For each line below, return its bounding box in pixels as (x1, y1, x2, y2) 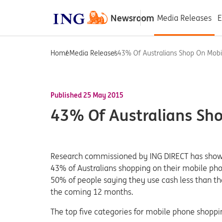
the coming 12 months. (51, 187, 133, 197)
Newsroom (111, 12, 154, 24)
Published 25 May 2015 (51, 91, 123, 100)
